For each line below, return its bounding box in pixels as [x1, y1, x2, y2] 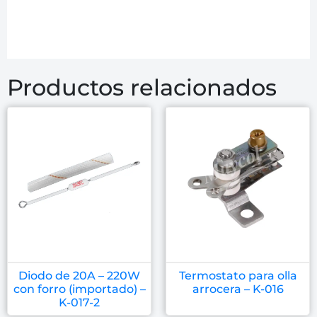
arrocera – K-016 [192, 282, 284, 296]
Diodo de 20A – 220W [18, 268, 140, 282]
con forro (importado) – [13, 282, 146, 296]
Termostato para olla [178, 268, 297, 282]
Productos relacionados [7, 73, 277, 101]
